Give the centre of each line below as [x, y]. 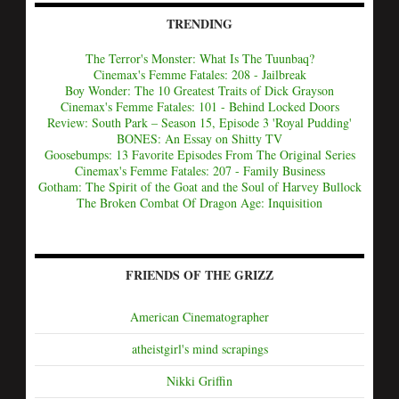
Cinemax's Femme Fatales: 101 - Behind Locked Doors [199, 106]
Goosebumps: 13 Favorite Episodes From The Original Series [199, 155]
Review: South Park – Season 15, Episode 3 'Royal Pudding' [199, 122]
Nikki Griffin [199, 381]
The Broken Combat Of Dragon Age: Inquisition [199, 203]
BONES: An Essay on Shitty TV [199, 138]
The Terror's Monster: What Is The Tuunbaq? [199, 58]
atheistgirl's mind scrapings [199, 349]
